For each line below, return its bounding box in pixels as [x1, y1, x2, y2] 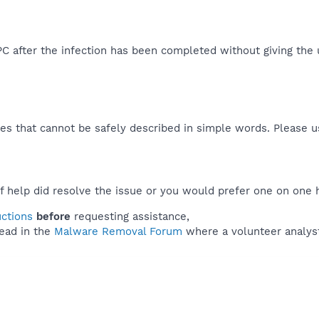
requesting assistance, [70, 209, 189, 223]
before [36, 209, 70, 223]
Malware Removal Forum [54, 224, 182, 238]
